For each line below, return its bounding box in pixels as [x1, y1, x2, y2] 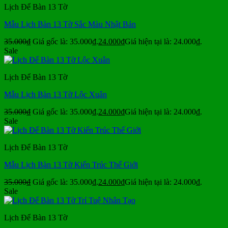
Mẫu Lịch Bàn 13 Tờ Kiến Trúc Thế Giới [4, 160, 138, 169]
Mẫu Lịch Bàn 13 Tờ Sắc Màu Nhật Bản [4, 19, 136, 28]
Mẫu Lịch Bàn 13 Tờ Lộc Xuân [4, 90, 107, 99]
